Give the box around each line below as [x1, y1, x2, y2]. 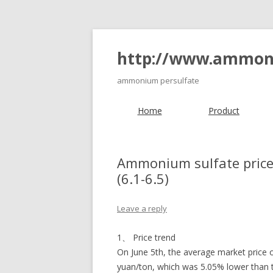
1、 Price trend [117, 232, 175, 243]
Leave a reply [117, 203, 167, 214]
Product [208, 105, 239, 116]
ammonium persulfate [117, 75, 199, 86]
